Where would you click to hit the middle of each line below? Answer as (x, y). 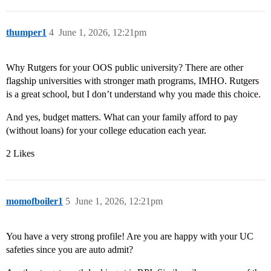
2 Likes (20, 154)
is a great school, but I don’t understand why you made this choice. (133, 94)
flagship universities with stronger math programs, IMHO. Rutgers (132, 81)
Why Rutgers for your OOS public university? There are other (125, 68)
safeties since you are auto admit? (70, 250)
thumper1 (26, 33)
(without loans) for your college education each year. (106, 131)
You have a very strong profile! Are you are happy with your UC (130, 237)
